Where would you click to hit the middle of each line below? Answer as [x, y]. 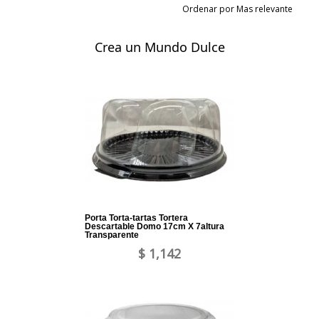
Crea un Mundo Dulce [159, 47]
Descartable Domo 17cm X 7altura [155, 227]
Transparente [112, 235]
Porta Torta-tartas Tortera [136, 218]
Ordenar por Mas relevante [239, 9]
